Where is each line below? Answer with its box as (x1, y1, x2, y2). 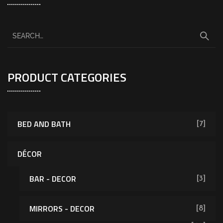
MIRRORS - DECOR (29, 202, 95, 215)
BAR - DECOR (29, 172, 76, 185)
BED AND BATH (17, 117, 71, 130)
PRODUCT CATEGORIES (7, 68, 126, 86)
